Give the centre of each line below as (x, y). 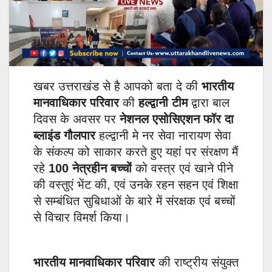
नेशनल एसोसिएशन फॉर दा (177, 119)
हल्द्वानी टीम (163, 103)
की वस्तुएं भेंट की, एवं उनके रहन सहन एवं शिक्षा (136, 185)
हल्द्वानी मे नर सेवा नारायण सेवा (163, 136)
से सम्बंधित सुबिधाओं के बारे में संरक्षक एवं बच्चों (134, 201)
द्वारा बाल (209, 103)
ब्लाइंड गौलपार (64, 136)
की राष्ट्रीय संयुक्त (199, 263)
